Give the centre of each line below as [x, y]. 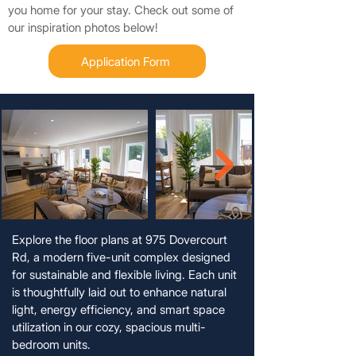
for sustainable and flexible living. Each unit [124, 275]
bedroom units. [51, 345]
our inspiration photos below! [85, 28]
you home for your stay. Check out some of [121, 10]
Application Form [126, 61]
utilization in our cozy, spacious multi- [109, 327]
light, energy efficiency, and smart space [118, 310]
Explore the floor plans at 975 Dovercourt [120, 240]
